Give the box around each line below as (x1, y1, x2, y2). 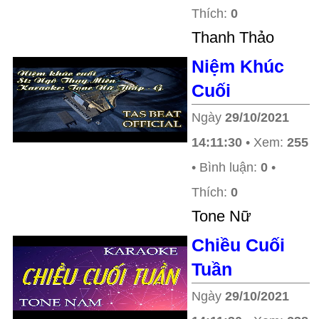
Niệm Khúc (192, 56, 284, 76)
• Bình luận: (192, 160, 261, 174)
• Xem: (242, 135, 287, 150)
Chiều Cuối (192, 235, 285, 255)
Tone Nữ (192, 207, 251, 225)
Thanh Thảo (192, 28, 274, 46)
